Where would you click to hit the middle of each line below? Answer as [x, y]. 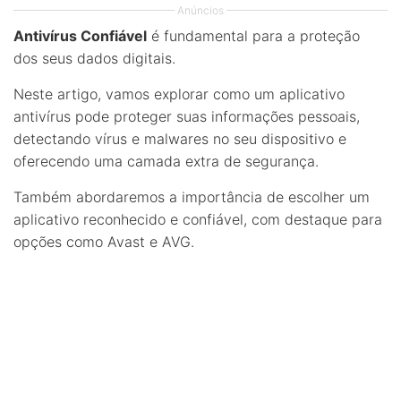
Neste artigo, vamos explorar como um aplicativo [179, 94]
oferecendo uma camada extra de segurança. [166, 161]
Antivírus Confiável [80, 35]
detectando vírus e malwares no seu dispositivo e [180, 138]
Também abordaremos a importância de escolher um [192, 196]
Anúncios [200, 10]
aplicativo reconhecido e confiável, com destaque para [198, 219]
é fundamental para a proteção [253, 35]
